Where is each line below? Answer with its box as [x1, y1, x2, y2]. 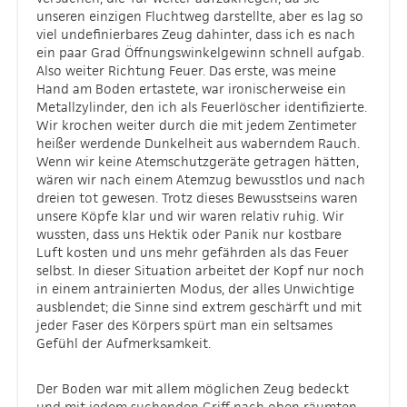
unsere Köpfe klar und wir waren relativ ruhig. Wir [36, 207, 344, 224]
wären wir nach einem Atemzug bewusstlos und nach [36, 171, 365, 188]
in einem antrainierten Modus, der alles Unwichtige [36, 280, 354, 297]
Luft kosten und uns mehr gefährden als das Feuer [36, 243, 349, 261]
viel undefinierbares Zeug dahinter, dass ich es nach [36, 25, 355, 43]
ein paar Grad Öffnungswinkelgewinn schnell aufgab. [36, 44, 364, 61]
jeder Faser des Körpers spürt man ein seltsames [36, 316, 333, 333]
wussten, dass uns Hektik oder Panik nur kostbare [36, 225, 342, 243]
